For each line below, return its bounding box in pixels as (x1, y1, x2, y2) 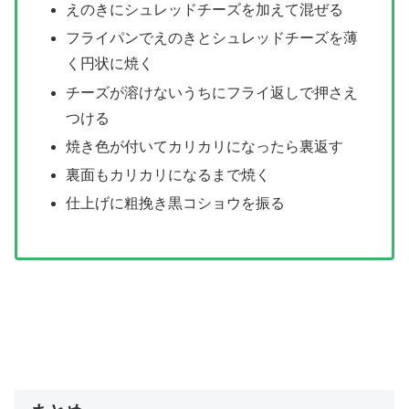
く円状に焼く (66, 56, 154, 72)
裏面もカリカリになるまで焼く (66, 167, 271, 183)
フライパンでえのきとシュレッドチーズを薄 (66, 30, 359, 47)
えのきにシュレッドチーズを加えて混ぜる (66, 2, 344, 18)
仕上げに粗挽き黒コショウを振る (66, 195, 286, 212)
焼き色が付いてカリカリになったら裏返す (66, 138, 344, 154)
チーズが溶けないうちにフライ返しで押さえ (66, 84, 359, 100)
